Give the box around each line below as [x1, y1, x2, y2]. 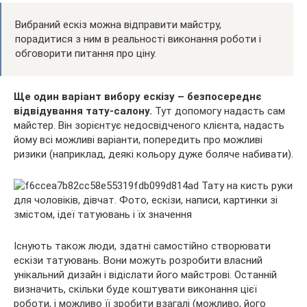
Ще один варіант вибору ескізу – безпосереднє [14, 90, 262, 103]
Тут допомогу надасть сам [155, 104, 285, 117]
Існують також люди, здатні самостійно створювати [14, 239, 271, 252]
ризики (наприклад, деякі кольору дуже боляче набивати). [14, 147, 293, 160]
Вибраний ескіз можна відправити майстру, [15, 18, 221, 31]
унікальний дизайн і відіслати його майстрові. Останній [14, 268, 277, 281]
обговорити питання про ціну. [15, 47, 156, 60]
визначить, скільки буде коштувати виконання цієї [14, 282, 257, 295]
